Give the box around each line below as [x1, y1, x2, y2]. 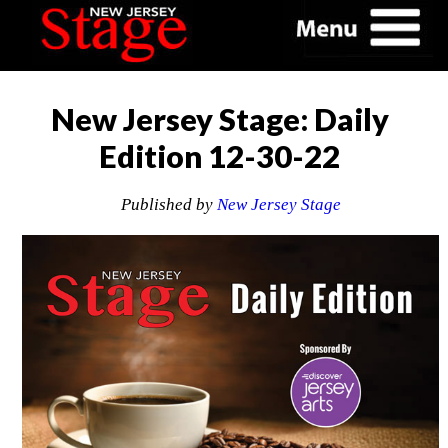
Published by [120, 195, 217, 215]
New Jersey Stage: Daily [50, 100, 389, 138]
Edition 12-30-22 [99, 137, 341, 175]
